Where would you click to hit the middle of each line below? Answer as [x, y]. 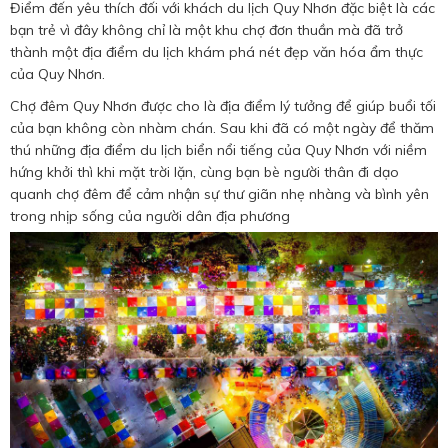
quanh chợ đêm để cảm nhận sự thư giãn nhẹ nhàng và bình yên [219, 194]
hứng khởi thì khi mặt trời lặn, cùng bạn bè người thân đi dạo [204, 172]
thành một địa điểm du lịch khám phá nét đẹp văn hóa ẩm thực [216, 52]
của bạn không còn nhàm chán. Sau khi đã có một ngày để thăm [222, 128]
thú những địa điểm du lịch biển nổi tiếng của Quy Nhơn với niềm [218, 150]
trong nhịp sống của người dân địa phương [150, 216]
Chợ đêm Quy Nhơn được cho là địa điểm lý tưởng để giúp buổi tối [223, 106]
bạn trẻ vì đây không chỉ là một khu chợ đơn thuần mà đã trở [206, 30]
